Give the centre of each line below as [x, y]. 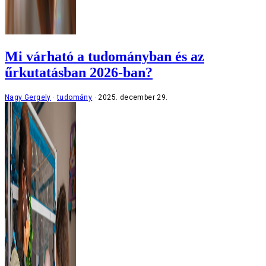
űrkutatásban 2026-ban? [79, 72]
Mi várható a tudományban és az [104, 56]
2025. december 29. [133, 97]
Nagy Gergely [28, 97]
